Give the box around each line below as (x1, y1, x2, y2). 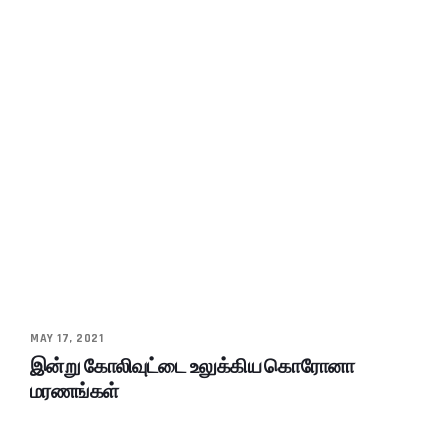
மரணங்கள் (30, 377, 119, 406)
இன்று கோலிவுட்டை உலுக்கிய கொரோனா (30, 352, 355, 381)
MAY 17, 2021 (30, 331, 103, 347)
